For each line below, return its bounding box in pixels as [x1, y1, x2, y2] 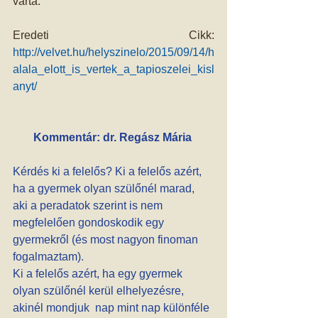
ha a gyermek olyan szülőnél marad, [13, 182, 197, 194]
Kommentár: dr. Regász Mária [33, 131, 192, 143]
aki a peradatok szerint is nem [13, 199, 165, 212]
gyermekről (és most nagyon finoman [13, 234, 201, 246]
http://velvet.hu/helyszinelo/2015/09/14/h [13, 46, 214, 58]
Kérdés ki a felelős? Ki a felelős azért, [13, 165, 204, 177]
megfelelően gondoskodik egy [13, 216, 167, 229]
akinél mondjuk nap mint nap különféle [13, 302, 212, 314]
